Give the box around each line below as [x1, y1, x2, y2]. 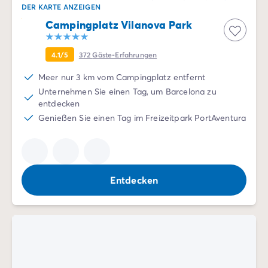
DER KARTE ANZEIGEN [22, 2, 100, 11]
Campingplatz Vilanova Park [45, 17, 193, 32]
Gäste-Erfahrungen [92, 50, 157, 59]
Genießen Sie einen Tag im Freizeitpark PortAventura [38, 112, 246, 123]
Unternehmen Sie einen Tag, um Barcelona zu [38, 86, 217, 97]
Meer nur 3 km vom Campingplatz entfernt [38, 71, 206, 83]
